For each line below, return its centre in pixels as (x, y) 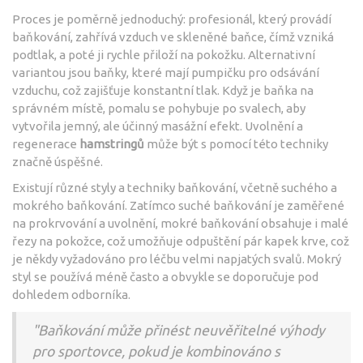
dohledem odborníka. (71, 294)
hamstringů (112, 143)
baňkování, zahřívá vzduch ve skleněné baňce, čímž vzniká (173, 36)
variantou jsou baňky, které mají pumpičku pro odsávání (166, 72)
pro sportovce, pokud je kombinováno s (156, 351)
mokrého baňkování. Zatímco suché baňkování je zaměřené (178, 205)
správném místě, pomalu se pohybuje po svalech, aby (159, 108)
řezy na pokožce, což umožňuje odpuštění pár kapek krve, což (181, 241)
